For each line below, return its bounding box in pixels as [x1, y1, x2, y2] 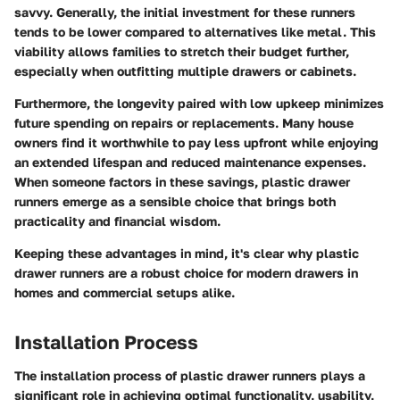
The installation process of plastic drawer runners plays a [14, 368, 365, 384]
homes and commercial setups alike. [14, 284, 235, 300]
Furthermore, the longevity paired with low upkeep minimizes [14, 95, 384, 111]
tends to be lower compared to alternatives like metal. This [14, 23, 376, 39]
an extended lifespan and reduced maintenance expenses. [14, 154, 366, 170]
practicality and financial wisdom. [14, 212, 221, 229]
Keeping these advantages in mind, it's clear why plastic [14, 245, 359, 261]
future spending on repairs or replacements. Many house [14, 114, 354, 130]
